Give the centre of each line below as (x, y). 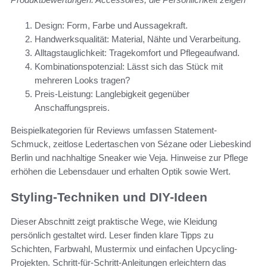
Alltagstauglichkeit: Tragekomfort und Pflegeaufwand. (137, 53)
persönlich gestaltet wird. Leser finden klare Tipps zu (112, 235)
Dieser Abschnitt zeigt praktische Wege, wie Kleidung (114, 221)
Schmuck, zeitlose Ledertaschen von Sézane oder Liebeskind (131, 144)
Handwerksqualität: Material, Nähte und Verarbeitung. (138, 39)
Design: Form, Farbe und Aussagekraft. (111, 26)
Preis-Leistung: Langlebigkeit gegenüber (112, 94)
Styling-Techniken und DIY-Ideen (109, 197)
